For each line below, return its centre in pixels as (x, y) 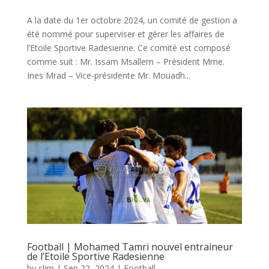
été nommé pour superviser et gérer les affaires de (125, 34)
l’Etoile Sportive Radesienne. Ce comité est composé (128, 48)
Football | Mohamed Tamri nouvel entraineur (130, 247)
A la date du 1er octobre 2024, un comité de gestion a (132, 20)
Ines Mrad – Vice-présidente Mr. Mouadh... (108, 76)
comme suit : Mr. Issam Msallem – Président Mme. (125, 62)
